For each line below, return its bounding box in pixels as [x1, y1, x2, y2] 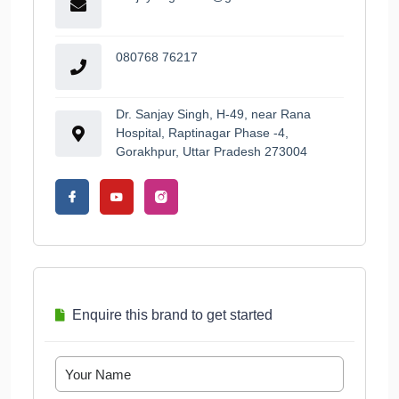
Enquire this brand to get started [72, 307, 273, 323]
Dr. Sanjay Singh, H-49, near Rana [116, 107, 311, 122]
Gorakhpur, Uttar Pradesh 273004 [116, 144, 307, 159]
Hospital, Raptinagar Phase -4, [116, 126, 289, 141]
